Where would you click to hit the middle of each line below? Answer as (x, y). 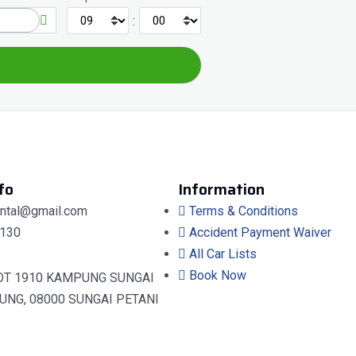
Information (221, 189)
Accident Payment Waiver (260, 232)
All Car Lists (223, 254)
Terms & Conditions (244, 211)
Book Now (218, 275)
